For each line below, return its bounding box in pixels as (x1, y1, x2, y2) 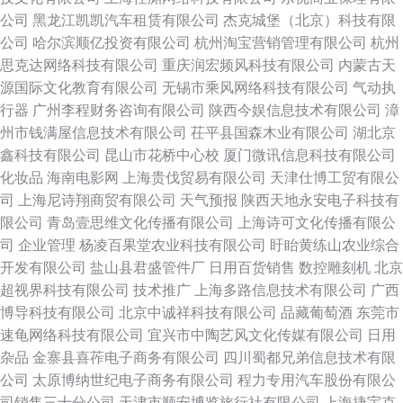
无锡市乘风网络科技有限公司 (162, 80, 349, 95)
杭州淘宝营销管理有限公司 (194, 35, 367, 50)
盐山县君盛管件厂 (90, 260, 205, 275)
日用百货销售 (209, 260, 295, 275)
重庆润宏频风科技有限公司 (162, 58, 335, 73)
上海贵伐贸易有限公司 (122, 170, 266, 185)
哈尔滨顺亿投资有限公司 (32, 35, 191, 50)
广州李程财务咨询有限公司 (32, 103, 205, 118)
